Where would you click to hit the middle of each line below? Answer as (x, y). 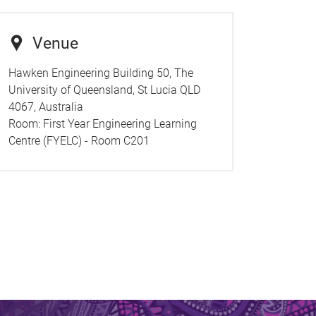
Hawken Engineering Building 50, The (101, 73)
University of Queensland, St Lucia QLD (104, 90)
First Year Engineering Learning (120, 123)
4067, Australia (45, 107)
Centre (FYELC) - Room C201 (79, 140)
